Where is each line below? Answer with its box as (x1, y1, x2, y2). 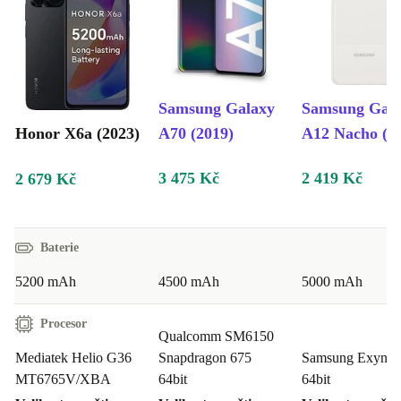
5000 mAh (302, 274, 363, 290)
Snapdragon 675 (158, 350, 252, 366)
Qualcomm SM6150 (158, 328, 274, 345)
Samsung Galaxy (158, 99, 275, 118)
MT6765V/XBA (15, 371, 111, 388)
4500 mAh (158, 274, 219, 290)
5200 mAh (15, 274, 76, 290)
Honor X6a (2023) (15, 124, 140, 143)
